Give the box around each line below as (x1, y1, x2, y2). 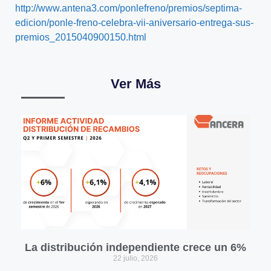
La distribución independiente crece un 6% (25, 241, 246, 253)
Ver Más (110, 76, 161, 91)
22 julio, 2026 (113, 254, 158, 263)
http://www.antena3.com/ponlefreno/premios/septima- (15, 3, 242, 13)
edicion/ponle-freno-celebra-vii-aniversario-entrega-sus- (15, 18, 253, 28)
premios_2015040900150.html (15, 32, 146, 42)
